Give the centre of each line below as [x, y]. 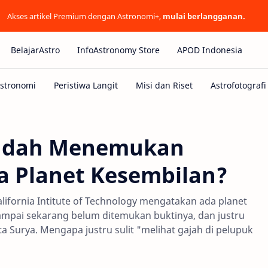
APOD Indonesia [210, 50]
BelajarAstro [35, 50]
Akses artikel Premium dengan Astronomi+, [85, 16]
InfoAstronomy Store [118, 50]
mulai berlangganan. [204, 16]
